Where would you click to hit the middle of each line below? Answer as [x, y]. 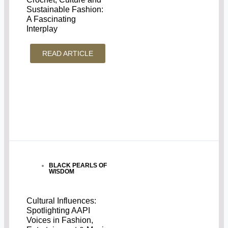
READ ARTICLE [68, 53]
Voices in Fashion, [60, 220]
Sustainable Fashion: [65, 9]
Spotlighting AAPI [59, 210]
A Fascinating [51, 19]
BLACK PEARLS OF [78, 165]
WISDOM [62, 171]
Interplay [42, 29]
